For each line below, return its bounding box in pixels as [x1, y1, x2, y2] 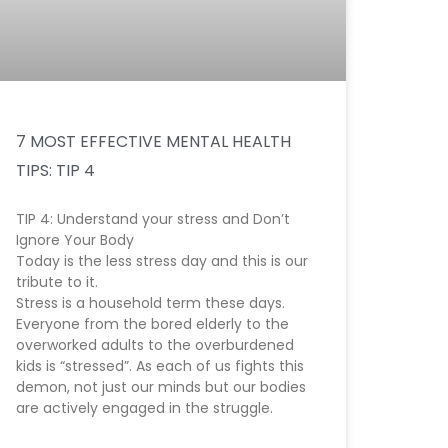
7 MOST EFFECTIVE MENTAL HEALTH [16, 129, 291, 153]
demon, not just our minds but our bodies [16, 376, 306, 397]
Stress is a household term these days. [16, 292, 285, 313]
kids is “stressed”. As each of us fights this [16, 355, 304, 376]
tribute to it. [16, 271, 98, 292]
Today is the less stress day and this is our [16, 250, 308, 271]
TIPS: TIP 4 [16, 158, 95, 182]
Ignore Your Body [16, 229, 134, 250]
